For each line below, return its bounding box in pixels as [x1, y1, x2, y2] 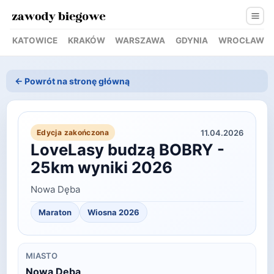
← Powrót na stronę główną [15, 76, 130, 87]
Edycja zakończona [37, 128, 109, 138]
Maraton [39, 207, 72, 218]
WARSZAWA [115, 35, 166, 45]
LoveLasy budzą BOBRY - [31, 140, 224, 160]
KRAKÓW [67, 35, 105, 45]
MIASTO [26, 251, 57, 261]
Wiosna [87, 207, 117, 218]
